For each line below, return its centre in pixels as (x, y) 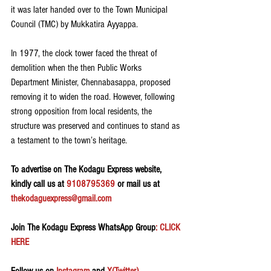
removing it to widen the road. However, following (94, 97)
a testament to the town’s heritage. (69, 141)
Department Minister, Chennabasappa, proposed (92, 83)
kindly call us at (39, 184)
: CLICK (169, 228)
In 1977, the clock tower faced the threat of (85, 54)
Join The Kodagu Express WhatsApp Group (83, 228)
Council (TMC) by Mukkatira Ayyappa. (74, 24)
